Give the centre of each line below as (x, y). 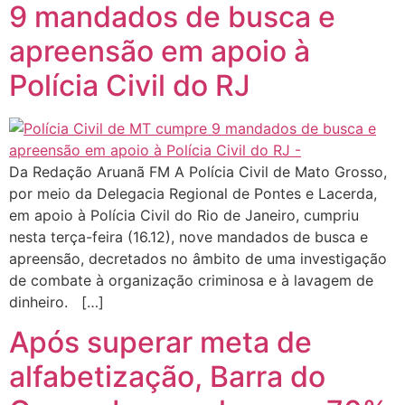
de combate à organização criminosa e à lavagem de (191, 280)
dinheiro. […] (57, 301)
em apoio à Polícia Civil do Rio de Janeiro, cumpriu (184, 215)
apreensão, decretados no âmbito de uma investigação (198, 258)
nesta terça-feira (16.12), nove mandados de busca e (188, 236)
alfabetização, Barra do (167, 377)
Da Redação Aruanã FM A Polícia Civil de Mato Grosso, (198, 171)
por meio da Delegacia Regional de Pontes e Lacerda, (193, 193)
